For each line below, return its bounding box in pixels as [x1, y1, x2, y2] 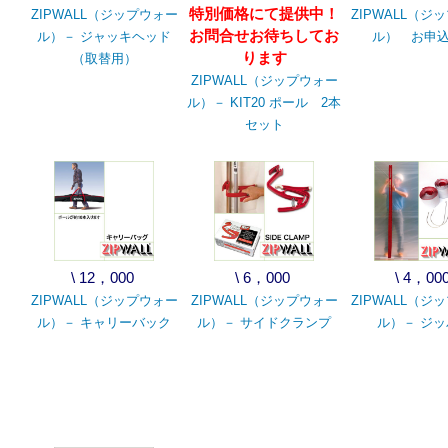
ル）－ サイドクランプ [197, 315, 331, 330]
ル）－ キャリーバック [37, 315, 171, 330]
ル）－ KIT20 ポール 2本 [187, 95, 341, 110]
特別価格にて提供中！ [189, 5, 339, 22]
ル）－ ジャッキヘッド [37, 29, 171, 44]
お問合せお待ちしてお [189, 27, 339, 44]
